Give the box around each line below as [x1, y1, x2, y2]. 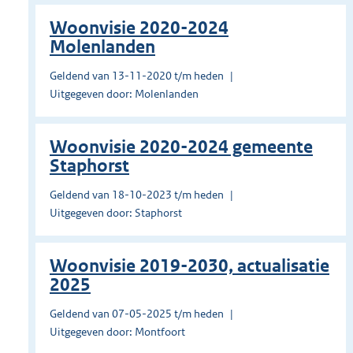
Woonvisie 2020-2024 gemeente [50, 136, 313, 158]
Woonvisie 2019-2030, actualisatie [50, 255, 329, 277]
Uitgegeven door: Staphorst [50, 206, 182, 221]
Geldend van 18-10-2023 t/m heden [50, 188, 224, 203]
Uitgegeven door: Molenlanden [50, 87, 199, 102]
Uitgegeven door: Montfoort [50, 325, 185, 340]
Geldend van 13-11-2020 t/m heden [50, 69, 224, 84]
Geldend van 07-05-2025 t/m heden [50, 307, 224, 321]
